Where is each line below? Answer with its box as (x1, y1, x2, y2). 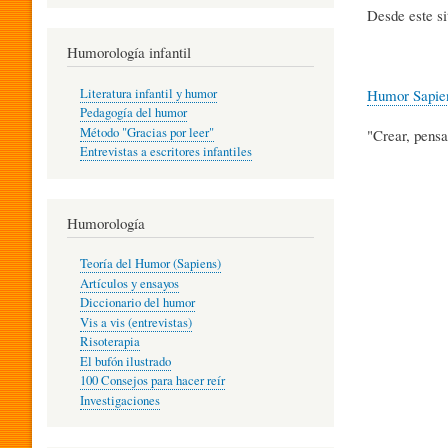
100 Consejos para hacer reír (79, 372, 225, 390)
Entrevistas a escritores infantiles (79, 143, 252, 161)
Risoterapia (79, 333, 140, 351)
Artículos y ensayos (79, 274, 179, 292)
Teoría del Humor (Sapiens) (79, 255, 221, 273)
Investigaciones (79, 391, 160, 409)
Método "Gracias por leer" (79, 123, 214, 141)
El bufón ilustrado (79, 352, 171, 370)
